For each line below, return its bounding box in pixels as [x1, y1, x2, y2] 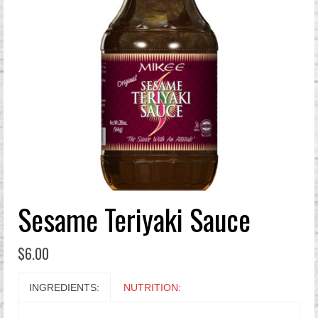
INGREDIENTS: [29, 282, 99, 293]
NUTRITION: [124, 282, 181, 293]
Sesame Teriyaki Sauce [18, 198, 251, 241]
